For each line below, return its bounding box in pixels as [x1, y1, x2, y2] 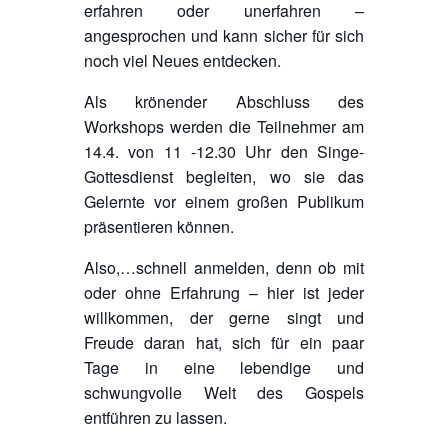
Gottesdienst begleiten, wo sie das [84, 164, 364, 188]
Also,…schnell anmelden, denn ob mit [84, 255, 364, 279]
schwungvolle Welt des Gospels [84, 380, 364, 404]
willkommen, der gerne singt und [84, 305, 364, 329]
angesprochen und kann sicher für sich [84, 23, 364, 47]
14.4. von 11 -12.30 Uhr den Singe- [84, 139, 364, 163]
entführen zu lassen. [84, 405, 227, 429]
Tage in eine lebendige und [84, 355, 364, 379]
